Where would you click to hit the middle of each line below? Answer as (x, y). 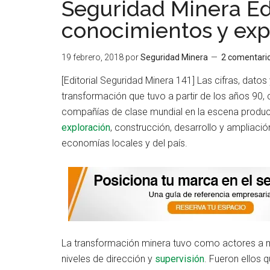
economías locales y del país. (124, 143)
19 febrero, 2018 (93, 57)
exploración (86, 127)
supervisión (180, 259)
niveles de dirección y (108, 259)
